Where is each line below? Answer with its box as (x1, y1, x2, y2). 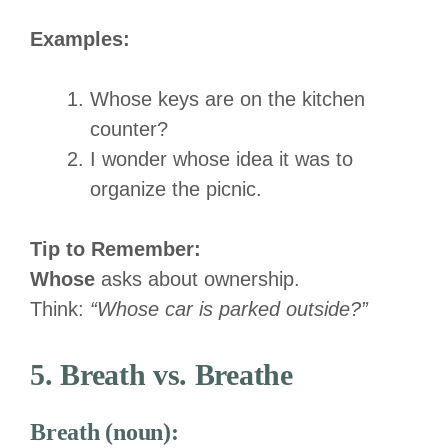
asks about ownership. (95, 267, 300, 290)
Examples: (30, 27, 130, 50)
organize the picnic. (90, 177, 262, 200)
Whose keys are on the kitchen (90, 87, 365, 110)
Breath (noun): (30, 418, 179, 445)
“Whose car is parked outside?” (90, 297, 368, 320)
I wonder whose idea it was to (90, 147, 353, 170)
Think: (30, 297, 90, 320)
